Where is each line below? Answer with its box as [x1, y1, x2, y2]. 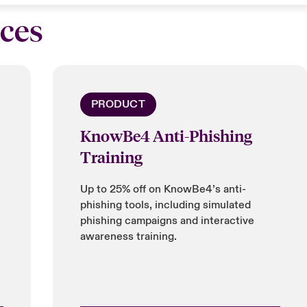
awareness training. [79, 230, 177, 243]
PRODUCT [90, 97, 145, 111]
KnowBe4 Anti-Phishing [79, 125, 252, 145]
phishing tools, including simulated [79, 198, 251, 212]
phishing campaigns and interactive [79, 214, 254, 228]
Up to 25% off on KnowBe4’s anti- [79, 182, 246, 196]
